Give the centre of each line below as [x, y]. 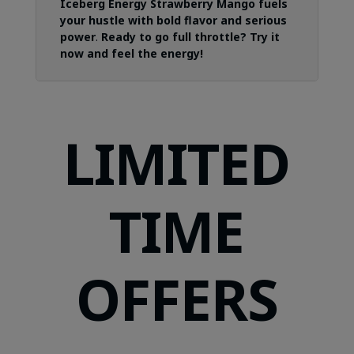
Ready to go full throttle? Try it [190, 37]
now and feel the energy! [131, 54]
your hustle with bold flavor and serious [173, 21]
